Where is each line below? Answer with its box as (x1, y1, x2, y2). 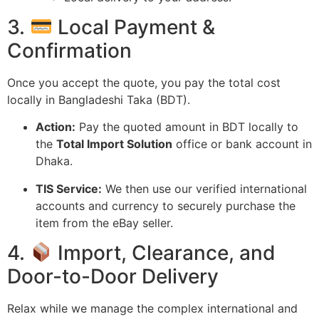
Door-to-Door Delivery (7, 264, 219, 289)
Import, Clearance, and (52, 241, 276, 266)
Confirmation (7, 38, 132, 63)
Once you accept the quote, (7, 75, 157, 90)
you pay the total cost (157, 75, 281, 90)
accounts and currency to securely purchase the (36, 198, 296, 213)
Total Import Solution (56, 137, 172, 152)
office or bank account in (172, 137, 312, 152)
